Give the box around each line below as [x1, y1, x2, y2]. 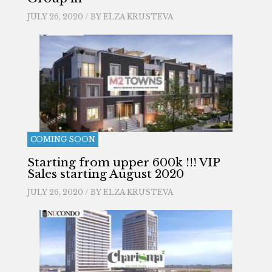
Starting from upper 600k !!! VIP [27, 155, 220, 169]
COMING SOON [30, 135, 95, 144]
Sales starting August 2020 [27, 167, 184, 181]
